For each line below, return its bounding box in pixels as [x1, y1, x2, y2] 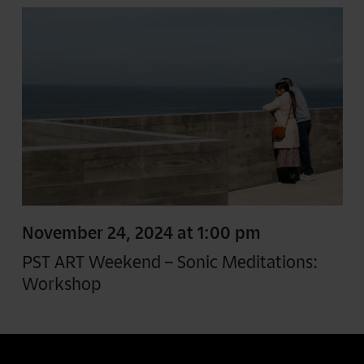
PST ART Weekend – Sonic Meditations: [21, 252, 318, 272]
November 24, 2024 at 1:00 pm [21, 222, 261, 242]
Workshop [21, 274, 101, 294]
